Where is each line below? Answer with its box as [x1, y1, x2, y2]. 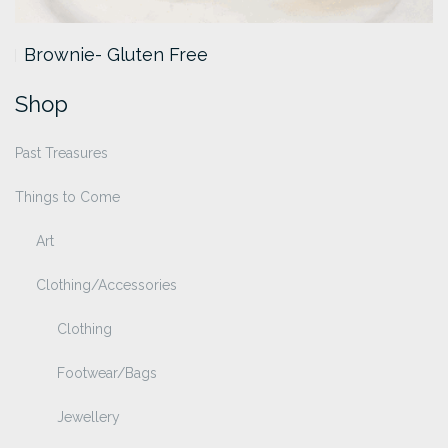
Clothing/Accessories [36, 277, 177, 294]
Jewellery [57, 409, 120, 426]
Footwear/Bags [57, 365, 157, 382]
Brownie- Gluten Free [24, 44, 208, 66]
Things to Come [15, 189, 120, 206]
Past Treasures [15, 145, 108, 162]
